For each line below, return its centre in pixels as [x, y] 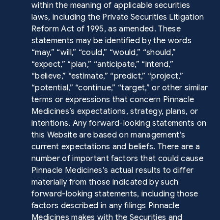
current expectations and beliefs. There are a [116, 147]
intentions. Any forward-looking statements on [119, 123]
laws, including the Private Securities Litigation [118, 17]
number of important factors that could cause [118, 159]
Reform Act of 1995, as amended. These [106, 29]
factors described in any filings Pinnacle [106, 206]
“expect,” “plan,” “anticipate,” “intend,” [103, 64]
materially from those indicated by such [105, 182]
